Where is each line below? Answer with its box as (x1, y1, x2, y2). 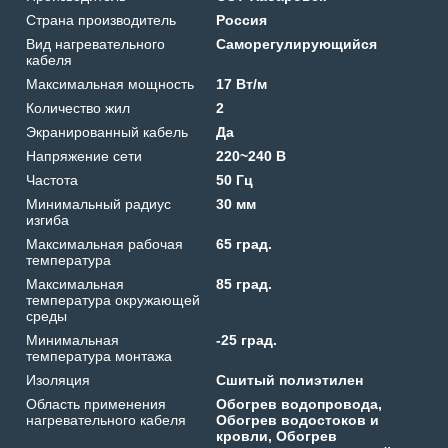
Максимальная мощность (26, 75, 194, 92)
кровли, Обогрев (216, 427, 338, 444)
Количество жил (26, 99, 130, 116)
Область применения (26, 395, 166, 412)
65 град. (216, 235, 273, 252)
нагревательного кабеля (26, 411, 186, 428)
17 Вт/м (216, 75, 268, 92)
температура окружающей (26, 291, 200, 308)
